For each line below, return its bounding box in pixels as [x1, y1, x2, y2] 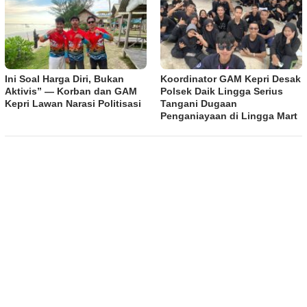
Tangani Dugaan [160, 98, 237, 110]
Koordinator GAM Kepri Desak [160, 73, 301, 85]
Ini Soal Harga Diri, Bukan [5, 73, 124, 85]
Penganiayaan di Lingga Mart [160, 110, 297, 122]
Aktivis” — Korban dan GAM [5, 86, 137, 97]
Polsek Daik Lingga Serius [160, 86, 283, 97]
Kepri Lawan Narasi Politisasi [5, 98, 141, 110]
